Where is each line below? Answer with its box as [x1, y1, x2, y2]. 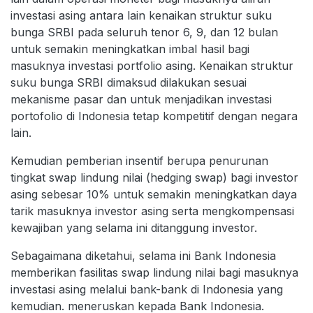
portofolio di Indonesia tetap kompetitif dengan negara [10, 108, 298, 123]
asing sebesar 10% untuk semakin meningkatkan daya [10, 187, 297, 201]
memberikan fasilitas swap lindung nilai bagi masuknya [10, 265, 298, 279]
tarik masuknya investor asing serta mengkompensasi [10, 203, 294, 218]
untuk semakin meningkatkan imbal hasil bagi [10, 41, 249, 56]
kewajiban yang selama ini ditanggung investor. [10, 220, 261, 235]
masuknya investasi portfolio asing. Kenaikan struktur [10, 58, 293, 73]
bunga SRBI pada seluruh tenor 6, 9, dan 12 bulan [10, 24, 278, 39]
